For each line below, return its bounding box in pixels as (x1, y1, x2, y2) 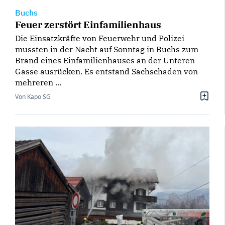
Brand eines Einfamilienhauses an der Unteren (15, 55, 195, 66)
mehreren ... (15, 77, 61, 88)
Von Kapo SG (15, 92, 51, 101)
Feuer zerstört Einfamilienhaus (15, 18, 161, 31)
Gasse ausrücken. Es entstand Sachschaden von (15, 66, 198, 77)
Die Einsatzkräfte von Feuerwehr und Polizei (15, 33, 184, 44)
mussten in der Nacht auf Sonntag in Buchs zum (15, 44, 198, 55)
